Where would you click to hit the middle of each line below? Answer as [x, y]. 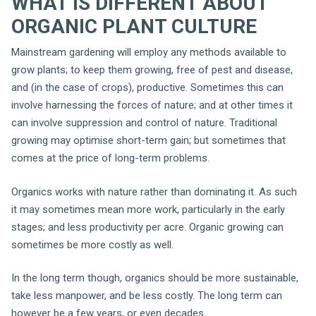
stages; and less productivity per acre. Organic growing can [147, 227]
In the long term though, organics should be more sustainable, [155, 278]
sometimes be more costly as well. [92, 244]
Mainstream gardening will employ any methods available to [149, 52]
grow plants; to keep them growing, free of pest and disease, [152, 70]
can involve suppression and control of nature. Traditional [144, 123]
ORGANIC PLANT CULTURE [134, 26]
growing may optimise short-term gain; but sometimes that [148, 140]
